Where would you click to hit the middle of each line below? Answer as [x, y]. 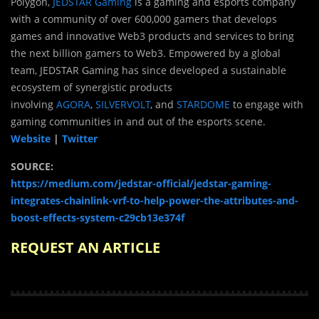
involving [33, 105]
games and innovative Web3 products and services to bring [152, 36]
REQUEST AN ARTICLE [85, 248]
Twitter [80, 139]
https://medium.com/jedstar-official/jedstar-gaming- [141, 184]
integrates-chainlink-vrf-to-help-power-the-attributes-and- [155, 201]
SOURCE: [32, 167]
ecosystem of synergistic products [91, 88]
